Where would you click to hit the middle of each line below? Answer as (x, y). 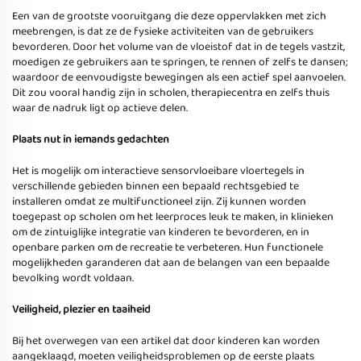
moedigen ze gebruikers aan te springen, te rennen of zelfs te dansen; (180, 62)
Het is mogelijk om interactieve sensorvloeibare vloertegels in (158, 171)
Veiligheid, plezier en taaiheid (81, 309)
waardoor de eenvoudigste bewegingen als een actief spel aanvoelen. (179, 77)
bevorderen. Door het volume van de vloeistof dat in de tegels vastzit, (178, 47)
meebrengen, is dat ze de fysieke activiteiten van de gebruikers (163, 31)
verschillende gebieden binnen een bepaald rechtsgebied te (156, 186)
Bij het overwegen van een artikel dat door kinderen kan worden (166, 341)
